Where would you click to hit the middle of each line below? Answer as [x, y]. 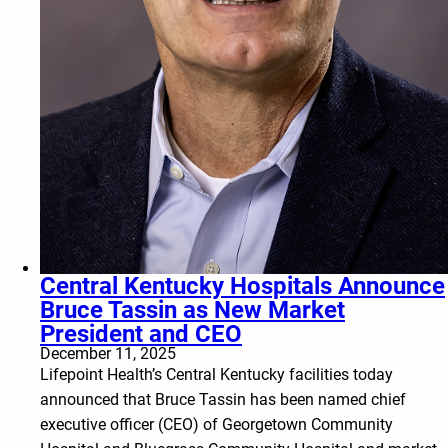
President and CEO [141, 333]
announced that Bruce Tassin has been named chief [223, 399]
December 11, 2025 [108, 353]
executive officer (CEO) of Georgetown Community [216, 424]
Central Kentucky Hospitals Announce [242, 285]
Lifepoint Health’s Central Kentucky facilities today [216, 374]
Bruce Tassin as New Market [192, 309]
